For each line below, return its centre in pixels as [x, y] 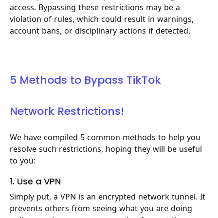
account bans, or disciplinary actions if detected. [100, 31]
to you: [23, 160]
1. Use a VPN [35, 181]
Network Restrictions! [67, 111]
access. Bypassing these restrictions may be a [95, 8]
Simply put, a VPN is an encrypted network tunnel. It [108, 197]
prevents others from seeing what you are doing [101, 208]
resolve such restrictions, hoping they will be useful [106, 149]
